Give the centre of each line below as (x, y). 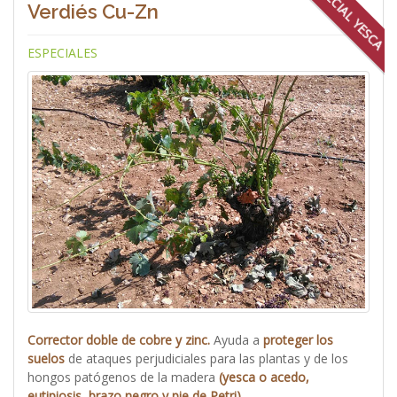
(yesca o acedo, (262, 378)
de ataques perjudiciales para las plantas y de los (206, 359)
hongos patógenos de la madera (121, 378)
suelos (46, 359)
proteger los (296, 340)
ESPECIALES (62, 53)
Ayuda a (235, 340)
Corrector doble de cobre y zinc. (119, 340)
